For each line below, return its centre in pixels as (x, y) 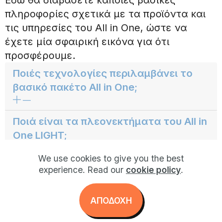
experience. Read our (82, 170)
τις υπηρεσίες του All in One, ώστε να (96, 27)
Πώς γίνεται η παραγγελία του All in (102, 169)
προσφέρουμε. (40, 55)
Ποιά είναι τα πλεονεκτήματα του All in (110, 121)
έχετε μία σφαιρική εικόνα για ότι (87, 41)
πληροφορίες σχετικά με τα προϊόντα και (105, 13)
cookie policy (153, 170)
